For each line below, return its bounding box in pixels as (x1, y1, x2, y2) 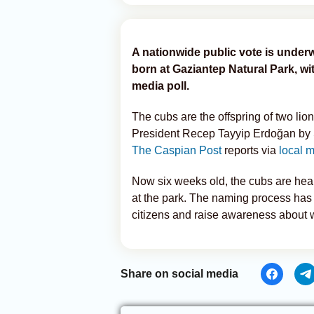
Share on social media (121, 268, 238, 280)
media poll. (132, 80, 189, 92)
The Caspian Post (132, 144, 221, 156)
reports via (221, 144, 279, 156)
